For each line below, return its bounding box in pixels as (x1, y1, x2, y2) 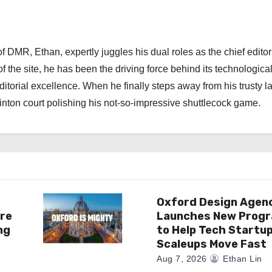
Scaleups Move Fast (157, 237, 267, 251)
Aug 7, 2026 (157, 254, 207, 263)
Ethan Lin (220, 254, 262, 263)
